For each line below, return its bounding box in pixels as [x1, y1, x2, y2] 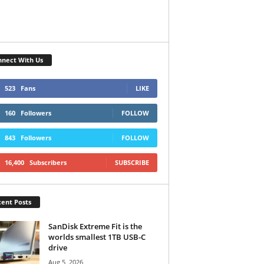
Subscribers [29, 157, 67, 167]
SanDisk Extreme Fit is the [48, 220, 142, 232]
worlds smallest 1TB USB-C [48, 231, 146, 242]
